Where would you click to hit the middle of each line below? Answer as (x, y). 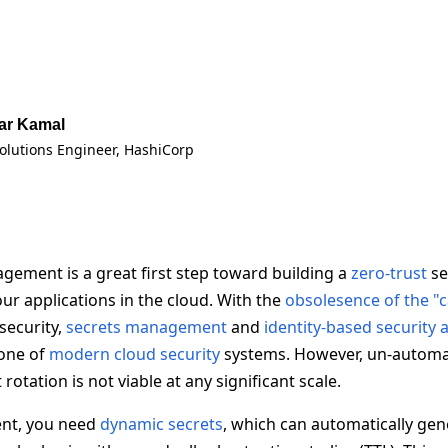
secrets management (146, 327)
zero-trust (389, 273)
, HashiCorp (155, 149)
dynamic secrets (161, 424)
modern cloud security (134, 354)
